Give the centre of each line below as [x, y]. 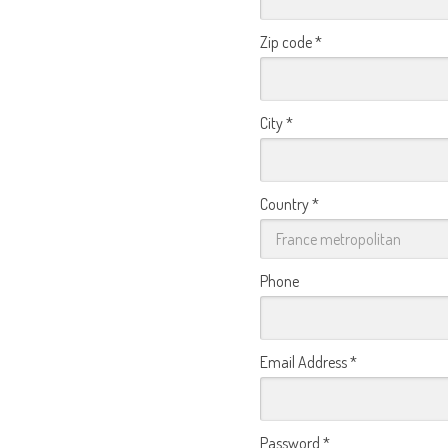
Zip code [287, 42]
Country [286, 204]
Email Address [305, 362]
